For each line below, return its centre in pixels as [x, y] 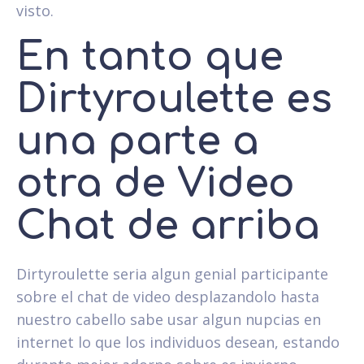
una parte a [138, 141]
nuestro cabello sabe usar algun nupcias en [169, 319]
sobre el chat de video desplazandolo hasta [168, 296]
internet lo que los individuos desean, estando [178, 342]
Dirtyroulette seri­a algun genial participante [172, 273]
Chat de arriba [168, 226]
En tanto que [150, 57]
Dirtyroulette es [174, 99]
